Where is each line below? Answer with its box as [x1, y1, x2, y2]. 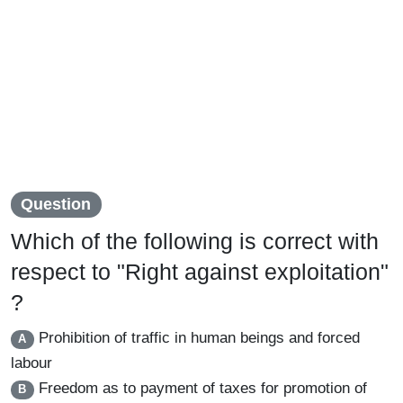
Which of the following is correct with [11, 228, 379, 255]
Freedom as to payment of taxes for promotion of [33, 380, 367, 398]
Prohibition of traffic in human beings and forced [33, 329, 360, 347]
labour [11, 354, 52, 372]
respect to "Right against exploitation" [11, 259, 389, 285]
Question [21, 195, 92, 213]
